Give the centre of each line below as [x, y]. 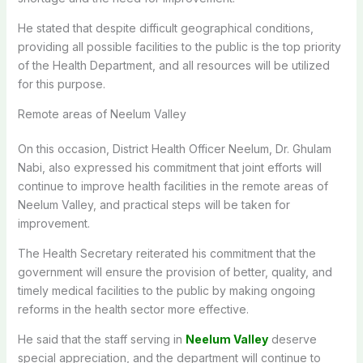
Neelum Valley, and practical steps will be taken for [154, 204]
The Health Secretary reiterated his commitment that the [167, 253]
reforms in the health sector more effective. [133, 309]
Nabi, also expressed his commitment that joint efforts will [169, 167]
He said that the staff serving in [101, 339]
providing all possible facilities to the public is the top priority [179, 46]
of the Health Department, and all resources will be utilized [173, 65]
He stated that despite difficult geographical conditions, [165, 28]
